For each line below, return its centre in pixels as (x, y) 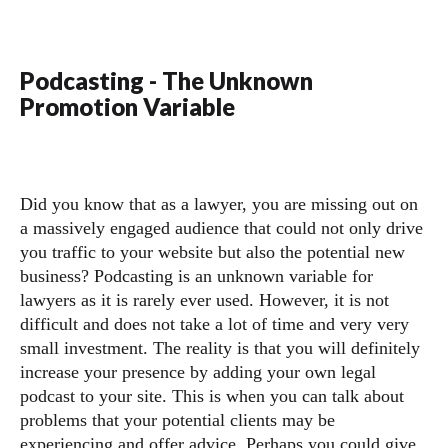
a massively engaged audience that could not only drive (221, 228)
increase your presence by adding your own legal (198, 372)
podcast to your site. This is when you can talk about (212, 396)
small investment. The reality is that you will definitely (220, 348)
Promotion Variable (127, 106)
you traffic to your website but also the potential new (212, 252)
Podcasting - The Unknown (166, 80)
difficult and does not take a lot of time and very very (214, 324)
